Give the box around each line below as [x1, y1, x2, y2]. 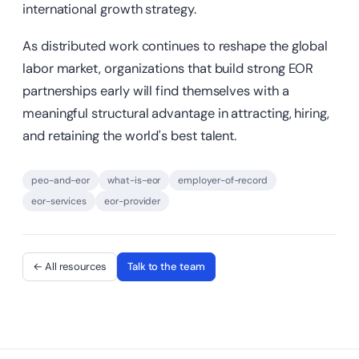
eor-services [31, 195, 87, 208]
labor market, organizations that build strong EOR [22, 60, 314, 78]
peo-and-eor [31, 174, 91, 188]
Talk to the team [127, 260, 205, 274]
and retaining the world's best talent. [22, 127, 237, 145]
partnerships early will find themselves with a [22, 83, 289, 100]
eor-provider [104, 195, 161, 208]
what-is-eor [107, 174, 161, 188]
